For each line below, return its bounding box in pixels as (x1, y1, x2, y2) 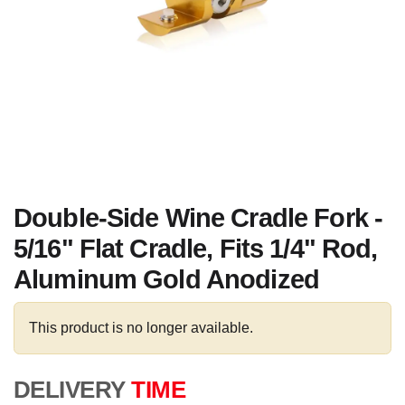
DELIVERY (14, 377, 126, 402)
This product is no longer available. (29, 320, 253, 335)
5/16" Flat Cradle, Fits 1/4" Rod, (14, 234, 378, 263)
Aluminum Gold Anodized (14, 265, 319, 294)
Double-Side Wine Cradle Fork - (14, 203, 383, 232)
